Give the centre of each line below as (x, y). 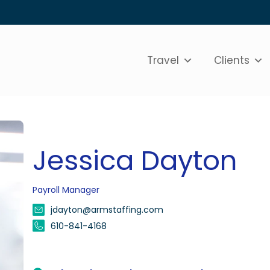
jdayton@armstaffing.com (107, 209)
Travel (163, 60)
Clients (232, 60)
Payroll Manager (66, 190)
